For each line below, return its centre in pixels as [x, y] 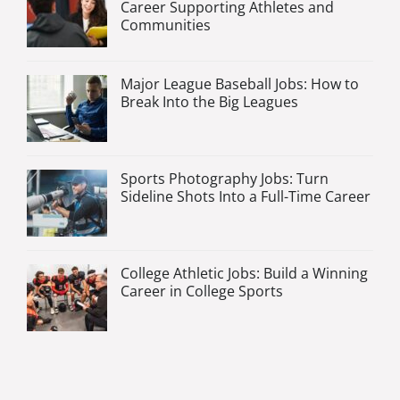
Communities [166, 25]
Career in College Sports [202, 292]
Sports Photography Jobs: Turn [225, 179]
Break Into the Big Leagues [209, 102]
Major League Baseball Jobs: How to [240, 84]
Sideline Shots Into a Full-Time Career [246, 197]
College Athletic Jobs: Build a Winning [244, 274]
